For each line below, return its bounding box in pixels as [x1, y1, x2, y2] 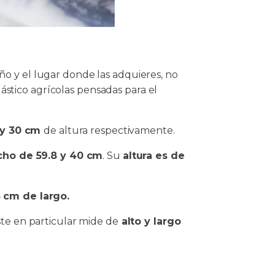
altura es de [122, 150, 185, 161]
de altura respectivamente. [44, 125, 177, 136]
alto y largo [118, 215, 181, 227]
